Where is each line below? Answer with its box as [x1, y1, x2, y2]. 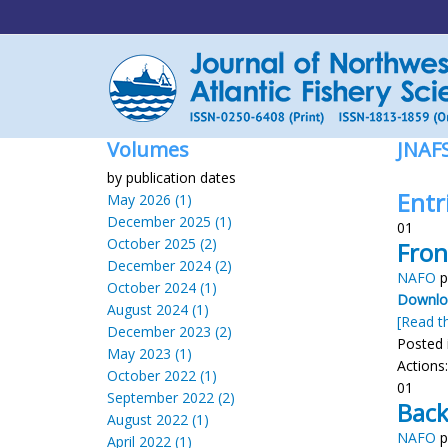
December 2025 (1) [107, 212, 232, 231]
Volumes [107, 136, 189, 163]
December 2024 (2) [107, 256, 232, 275]
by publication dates [107, 168, 236, 187]
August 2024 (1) [107, 300, 209, 319]
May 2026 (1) [107, 190, 192, 209]
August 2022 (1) [107, 410, 209, 429]
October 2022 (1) [107, 366, 217, 385]
